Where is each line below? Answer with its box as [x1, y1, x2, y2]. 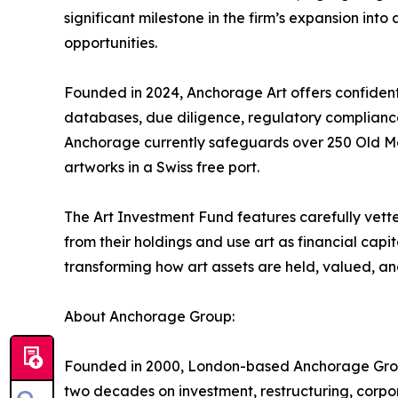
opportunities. [64, 34, 157, 52]
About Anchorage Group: [64, 307, 235, 325]
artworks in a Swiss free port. [64, 158, 259, 176]
